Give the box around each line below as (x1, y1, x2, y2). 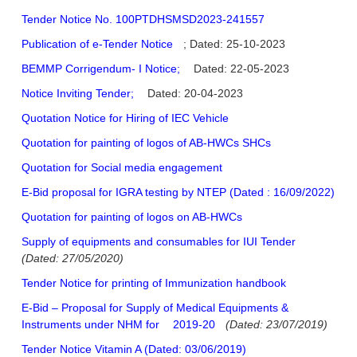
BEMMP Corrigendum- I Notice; (22, 62, 180, 76)
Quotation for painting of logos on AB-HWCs (22, 210, 242, 224)
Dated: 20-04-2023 (144, 87, 243, 100)
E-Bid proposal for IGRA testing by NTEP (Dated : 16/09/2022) (22, 186, 335, 199)
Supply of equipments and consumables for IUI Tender (22, 235, 299, 249)
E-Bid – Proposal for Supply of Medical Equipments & (22, 301, 288, 315)
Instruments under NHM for (22, 318, 159, 331)
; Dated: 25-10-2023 (183, 37, 285, 51)
